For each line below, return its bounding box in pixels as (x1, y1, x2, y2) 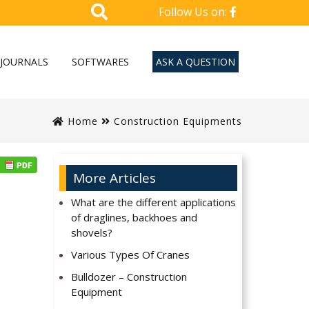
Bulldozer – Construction (71, 270, 188, 284)
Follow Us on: (159, 4, 230, 19)
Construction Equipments (113, 114, 242, 128)
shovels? (71, 226, 113, 240)
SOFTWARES (72, 54, 129, 68)
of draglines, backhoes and (71, 210, 198, 225)
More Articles (72, 169, 156, 188)
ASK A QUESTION (156, 54, 235, 68)
